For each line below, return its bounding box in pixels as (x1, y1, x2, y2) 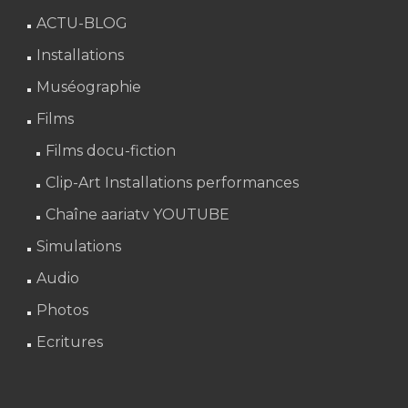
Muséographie (36, 78, 141, 96)
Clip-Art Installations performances (46, 174, 299, 191)
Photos (36, 301, 88, 319)
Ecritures (36, 333, 103, 351)
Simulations (36, 238, 121, 255)
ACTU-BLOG (36, 15, 127, 32)
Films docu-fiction (46, 142, 176, 159)
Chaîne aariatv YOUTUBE (46, 206, 229, 223)
